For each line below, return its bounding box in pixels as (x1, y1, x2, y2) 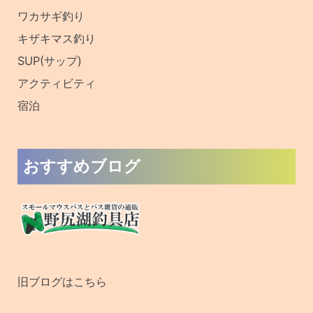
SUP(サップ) (17, 54, 82, 68)
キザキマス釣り (17, 31, 96, 46)
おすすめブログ (23, 156, 141, 177)
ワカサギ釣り (17, 9, 85, 24)
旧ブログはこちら (17, 274, 108, 289)
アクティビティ (17, 76, 96, 91)
